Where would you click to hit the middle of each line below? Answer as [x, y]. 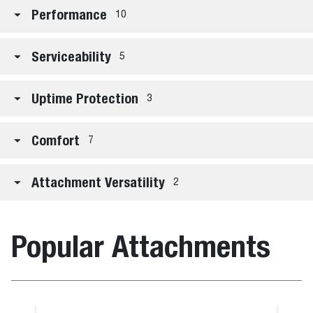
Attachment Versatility [98, 182]
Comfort [56, 140]
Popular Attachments [141, 246]
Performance [69, 14]
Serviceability [71, 56]
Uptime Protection [85, 98]
